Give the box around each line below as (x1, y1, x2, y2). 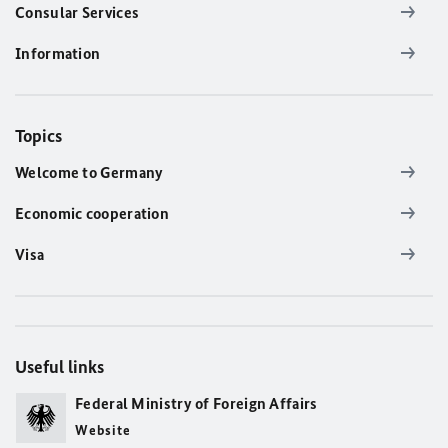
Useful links (15, 355, 104, 378)
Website (75, 421, 131, 439)
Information (15, 43, 101, 63)
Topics (15, 124, 62, 147)
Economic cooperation (15, 203, 169, 223)
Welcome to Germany (15, 162, 164, 182)
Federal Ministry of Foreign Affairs (75, 393, 318, 413)
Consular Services (15, 2, 140, 22)
